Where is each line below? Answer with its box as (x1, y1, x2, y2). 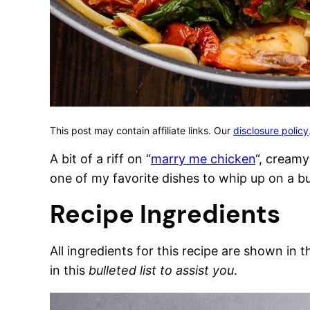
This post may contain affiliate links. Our (50, 125, 233, 136)
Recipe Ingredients (50, 198, 280, 230)
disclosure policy (233, 125, 309, 136)
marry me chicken (151, 152, 255, 166)
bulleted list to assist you (89, 263, 234, 277)
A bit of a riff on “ (50, 152, 151, 166)
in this (50, 263, 89, 277)
